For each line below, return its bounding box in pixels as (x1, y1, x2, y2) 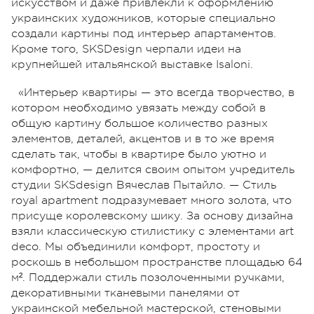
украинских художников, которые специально (11, 11, 275, 25)
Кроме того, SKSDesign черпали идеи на (11, 42, 241, 55)
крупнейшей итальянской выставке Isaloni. (11, 57, 253, 71)
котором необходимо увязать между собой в (11, 101, 266, 114)
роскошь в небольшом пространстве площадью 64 (11, 255, 303, 268)
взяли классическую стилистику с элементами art (11, 224, 294, 238)
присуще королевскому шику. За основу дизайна (11, 209, 293, 222)
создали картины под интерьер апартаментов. (11, 27, 276, 40)
